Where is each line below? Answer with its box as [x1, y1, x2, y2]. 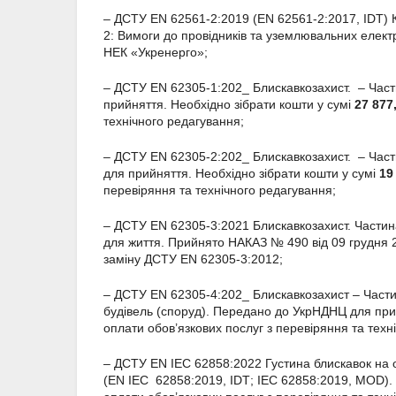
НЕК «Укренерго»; [103, 45, 208, 60]
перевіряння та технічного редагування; [103, 183, 336, 198]
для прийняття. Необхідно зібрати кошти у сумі [103, 166, 379, 181]
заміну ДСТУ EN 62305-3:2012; [103, 252, 283, 267]
